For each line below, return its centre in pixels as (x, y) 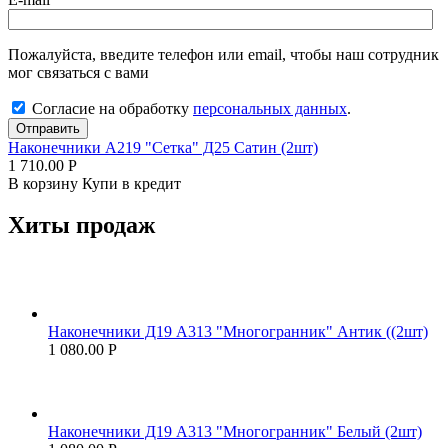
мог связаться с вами (78, 72)
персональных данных (270, 108)
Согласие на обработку (112, 108)
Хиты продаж (81, 225)
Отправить (48, 128)
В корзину (45, 183)
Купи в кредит (131, 183)
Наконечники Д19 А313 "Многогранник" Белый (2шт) (235, 432)
